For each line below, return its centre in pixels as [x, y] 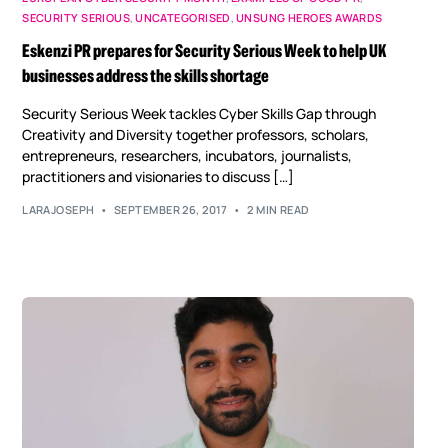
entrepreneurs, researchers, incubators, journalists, [187, 156]
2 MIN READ [278, 209]
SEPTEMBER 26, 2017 [170, 209]
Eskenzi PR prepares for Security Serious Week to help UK [204, 51]
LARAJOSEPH [58, 209]
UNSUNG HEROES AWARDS [309, 18]
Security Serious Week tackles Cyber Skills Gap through [199, 114]
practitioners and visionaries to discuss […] [158, 177]
